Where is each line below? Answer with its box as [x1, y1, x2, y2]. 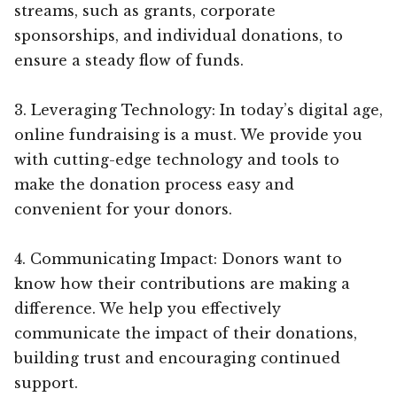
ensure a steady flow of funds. [14, 51, 244, 69]
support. [14, 373, 78, 392]
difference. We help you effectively [14, 299, 281, 317]
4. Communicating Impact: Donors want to [14, 249, 342, 268]
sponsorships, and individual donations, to [14, 26, 343, 44]
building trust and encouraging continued [14, 348, 340, 367]
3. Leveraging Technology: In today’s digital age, [14, 100, 383, 119]
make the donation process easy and [14, 175, 294, 193]
